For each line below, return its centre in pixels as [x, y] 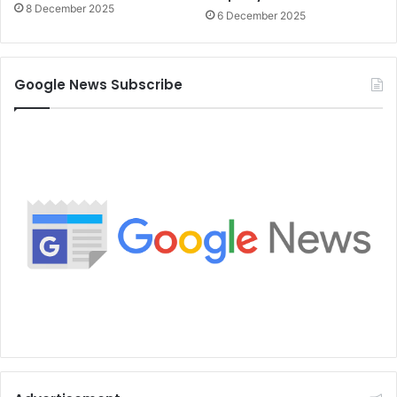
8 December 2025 [70, 9]
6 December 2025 [261, 15]
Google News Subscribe [98, 84]
